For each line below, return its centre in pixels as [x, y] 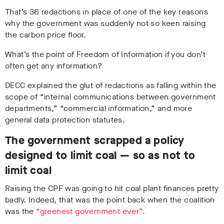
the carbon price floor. [46, 35]
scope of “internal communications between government [110, 97]
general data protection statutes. [65, 120]
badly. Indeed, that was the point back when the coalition [110, 200]
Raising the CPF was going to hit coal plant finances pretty [112, 188]
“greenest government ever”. [91, 211]
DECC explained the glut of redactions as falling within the [111, 85]
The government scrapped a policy [95, 140]
